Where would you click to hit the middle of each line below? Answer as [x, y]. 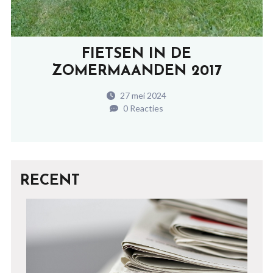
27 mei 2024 [142, 96]
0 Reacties [142, 108]
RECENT [50, 181]
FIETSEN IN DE [136, 55]
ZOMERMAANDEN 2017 [136, 72]
